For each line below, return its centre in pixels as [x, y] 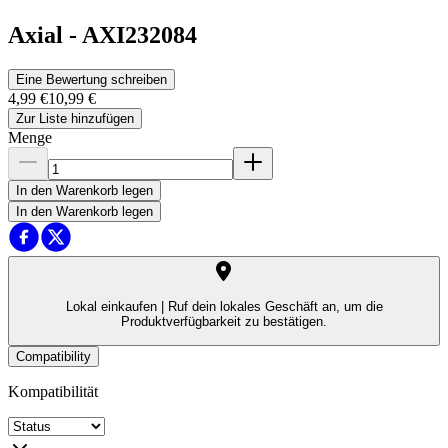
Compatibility [53, 356]
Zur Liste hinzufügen [75, 119]
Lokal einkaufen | [114, 307]
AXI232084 [139, 35]
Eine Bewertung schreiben [91, 80]
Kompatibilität [53, 391]
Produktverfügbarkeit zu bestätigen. [224, 322]
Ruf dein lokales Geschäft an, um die [273, 307]
